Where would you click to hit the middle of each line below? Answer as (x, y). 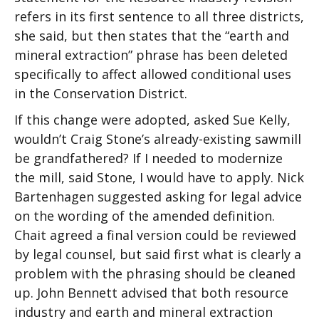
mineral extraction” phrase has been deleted (151, 55)
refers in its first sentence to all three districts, (159, 16)
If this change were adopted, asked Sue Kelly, (152, 120)
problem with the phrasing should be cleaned (155, 273)
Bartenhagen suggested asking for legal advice (158, 197)
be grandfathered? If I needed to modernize (148, 158)
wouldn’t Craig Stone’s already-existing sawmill (158, 139)
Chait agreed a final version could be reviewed (155, 235)
